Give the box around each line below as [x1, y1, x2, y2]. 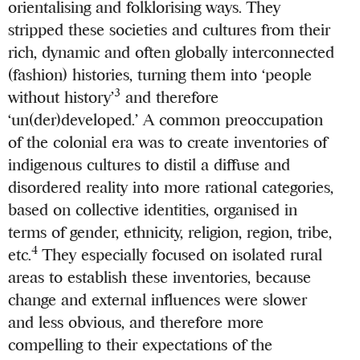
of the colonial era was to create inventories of [8, 133, 328, 152]
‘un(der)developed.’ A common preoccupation [8, 110, 324, 129]
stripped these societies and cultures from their [8, 20, 331, 39]
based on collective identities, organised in [8, 200, 298, 219]
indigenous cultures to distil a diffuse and [8, 155, 291, 174]
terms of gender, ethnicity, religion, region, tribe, [8, 223, 333, 242]
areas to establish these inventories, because [8, 268, 312, 287]
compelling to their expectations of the [8, 335, 273, 354]
